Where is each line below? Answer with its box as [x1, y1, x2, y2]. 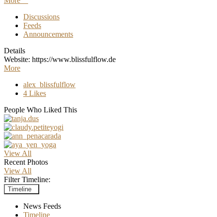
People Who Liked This [4, 105, 77, 114]
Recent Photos [4, 157, 48, 166]
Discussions [23, 12, 60, 21]
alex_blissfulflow [23, 80, 76, 89]
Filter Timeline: [4, 175, 50, 184]
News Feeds [23, 201, 61, 210]
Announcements [23, 30, 73, 38]
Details [4, 46, 25, 55]
